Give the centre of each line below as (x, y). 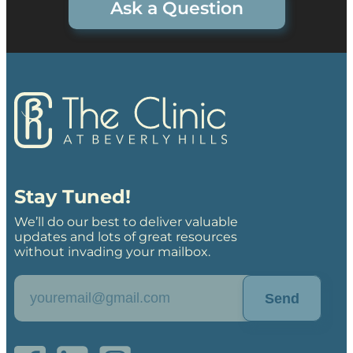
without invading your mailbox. (112, 252)
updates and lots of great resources (126, 237)
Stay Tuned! (72, 197)
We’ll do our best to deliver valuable (126, 222)
